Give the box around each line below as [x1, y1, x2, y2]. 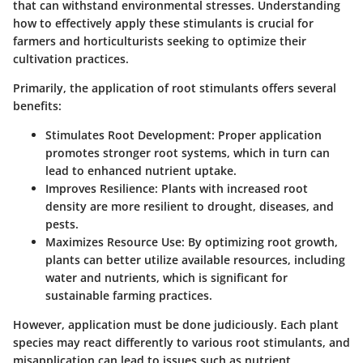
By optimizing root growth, [185, 234, 338, 250]
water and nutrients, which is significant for [45, 270, 288, 286]
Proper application [215, 127, 322, 143]
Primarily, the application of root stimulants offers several [13, 80, 336, 96]
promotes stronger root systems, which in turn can [45, 145, 330, 161]
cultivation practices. [13, 51, 129, 67]
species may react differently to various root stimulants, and [13, 335, 350, 351]
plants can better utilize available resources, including [45, 252, 345, 268]
